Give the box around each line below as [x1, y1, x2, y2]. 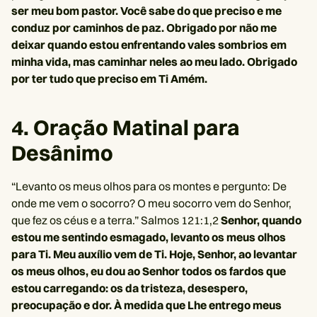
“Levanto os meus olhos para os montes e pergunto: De [11, 179, 287, 193]
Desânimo [11, 140, 113, 166]
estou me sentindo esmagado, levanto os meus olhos [11, 230, 286, 244]
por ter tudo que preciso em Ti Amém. [11, 71, 207, 86]
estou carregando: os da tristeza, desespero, [11, 281, 248, 295]
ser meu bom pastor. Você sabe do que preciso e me [11, 4, 282, 18]
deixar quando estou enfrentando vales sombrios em [11, 38, 287, 52]
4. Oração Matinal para [11, 115, 240, 141]
